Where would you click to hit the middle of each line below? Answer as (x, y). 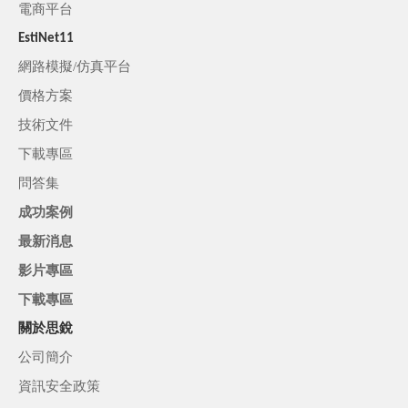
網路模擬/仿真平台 (75, 67)
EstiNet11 (46, 39)
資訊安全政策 (59, 387)
